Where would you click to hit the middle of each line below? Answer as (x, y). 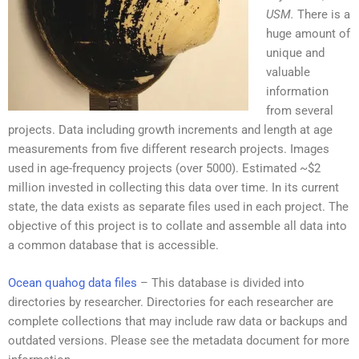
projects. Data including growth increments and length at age (170, 129)
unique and (295, 52)
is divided (254, 283)
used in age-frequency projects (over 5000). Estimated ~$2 (164, 168)
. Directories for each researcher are (237, 303)
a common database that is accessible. (113, 245)
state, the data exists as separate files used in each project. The (178, 206)
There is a (322, 14)
